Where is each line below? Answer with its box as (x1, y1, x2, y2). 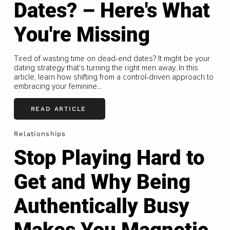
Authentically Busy (13, 194, 189, 218)
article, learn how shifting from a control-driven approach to (13, 72, 214, 82)
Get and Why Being (13, 169, 190, 194)
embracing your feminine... (13, 81, 102, 91)
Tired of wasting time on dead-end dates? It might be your (13, 53, 210, 63)
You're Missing (13, 22, 150, 47)
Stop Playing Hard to (13, 145, 204, 170)
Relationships (13, 129, 66, 138)
